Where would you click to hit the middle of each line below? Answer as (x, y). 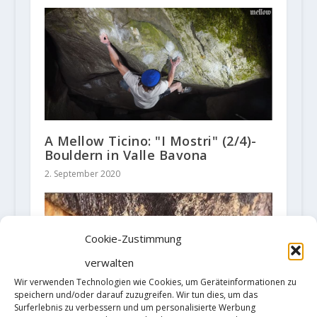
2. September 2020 (82, 174)
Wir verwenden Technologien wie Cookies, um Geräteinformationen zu (155, 282)
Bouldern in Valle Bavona (126, 155)
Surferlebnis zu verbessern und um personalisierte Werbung (135, 307)
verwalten (109, 263)
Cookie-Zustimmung (133, 238)
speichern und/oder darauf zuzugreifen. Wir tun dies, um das (136, 295)
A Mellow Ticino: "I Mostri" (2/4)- (150, 141)
